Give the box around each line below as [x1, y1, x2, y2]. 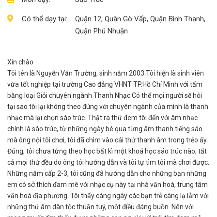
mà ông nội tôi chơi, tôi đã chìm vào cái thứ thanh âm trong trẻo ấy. [7, 136, 208, 144]
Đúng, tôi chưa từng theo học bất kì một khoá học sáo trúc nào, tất [7, 147, 207, 155]
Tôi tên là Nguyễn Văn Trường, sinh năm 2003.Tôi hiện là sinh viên [7, 69, 204, 77]
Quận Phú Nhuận [75, 26, 128, 35]
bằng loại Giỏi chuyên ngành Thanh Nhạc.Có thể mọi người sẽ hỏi [7, 91, 202, 99]
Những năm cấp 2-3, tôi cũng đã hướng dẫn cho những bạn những [7, 169, 206, 177]
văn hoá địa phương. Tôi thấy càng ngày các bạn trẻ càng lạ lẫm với [7, 191, 209, 200]
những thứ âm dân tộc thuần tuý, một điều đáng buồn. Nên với [7, 202, 194, 211]
